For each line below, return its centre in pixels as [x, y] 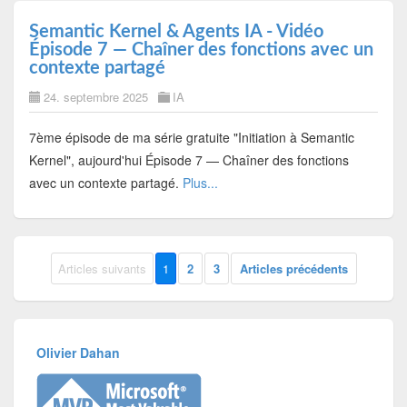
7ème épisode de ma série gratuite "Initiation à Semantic [191, 137]
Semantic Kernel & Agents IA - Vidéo [176, 31]
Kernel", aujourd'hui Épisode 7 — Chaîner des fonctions [189, 159]
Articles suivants [102, 269]
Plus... [200, 182]
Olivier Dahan [79, 352]
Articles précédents [293, 269]
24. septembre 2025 [95, 96]
